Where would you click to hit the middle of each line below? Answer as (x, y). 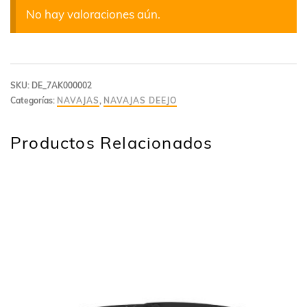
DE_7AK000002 (62, 86)
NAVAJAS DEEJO (140, 101)
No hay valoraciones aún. (93, 14)
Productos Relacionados (112, 143)
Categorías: (34, 101)
